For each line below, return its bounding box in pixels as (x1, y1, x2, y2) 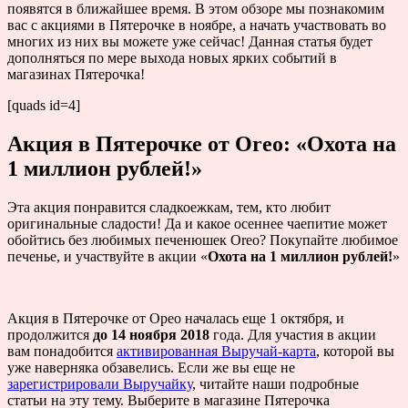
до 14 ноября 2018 (93, 326, 209, 342)
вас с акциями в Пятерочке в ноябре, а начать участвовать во (7, 16, 386, 33)
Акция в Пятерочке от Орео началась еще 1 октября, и (7, 310, 344, 326)
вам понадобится (7, 342, 117, 359)
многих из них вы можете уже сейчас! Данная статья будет (7, 33, 372, 49)
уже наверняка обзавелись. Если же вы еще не (7, 359, 295, 375)
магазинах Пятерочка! (7, 66, 145, 82)
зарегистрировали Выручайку (7, 375, 192, 392)
